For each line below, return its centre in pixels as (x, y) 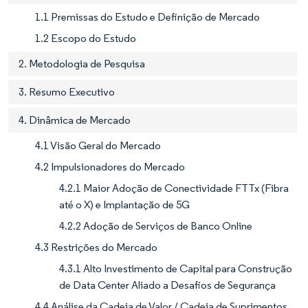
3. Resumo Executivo (67, 92)
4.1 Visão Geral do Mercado (98, 146)
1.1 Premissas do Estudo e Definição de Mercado (147, 17)
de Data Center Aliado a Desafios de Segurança (167, 285)
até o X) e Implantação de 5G (124, 205)
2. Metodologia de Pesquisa (82, 64)
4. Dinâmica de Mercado (75, 120)
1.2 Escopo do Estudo (86, 38)
